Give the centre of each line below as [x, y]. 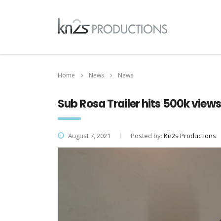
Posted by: [147, 136]
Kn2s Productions [190, 136]
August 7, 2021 [89, 136]
